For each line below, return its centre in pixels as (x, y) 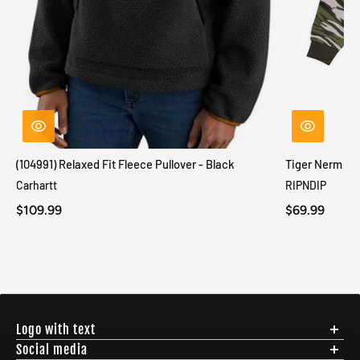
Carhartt (37, 186)
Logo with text (56, 330)
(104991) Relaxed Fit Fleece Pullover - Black (125, 164)
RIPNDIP (305, 186)
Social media (52, 350)
